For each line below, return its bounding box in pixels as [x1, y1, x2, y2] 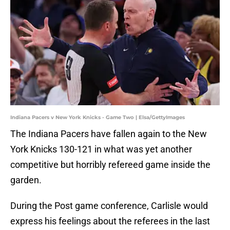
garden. [10, 175, 42, 186]
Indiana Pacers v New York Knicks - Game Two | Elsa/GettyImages [10, 114, 185, 121]
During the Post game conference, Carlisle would [10, 200, 208, 212]
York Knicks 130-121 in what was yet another [10, 144, 192, 155]
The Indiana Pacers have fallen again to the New [10, 128, 207, 140]
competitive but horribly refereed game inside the [10, 159, 210, 170]
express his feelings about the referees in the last [10, 216, 210, 227]
